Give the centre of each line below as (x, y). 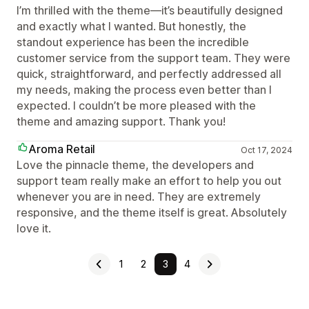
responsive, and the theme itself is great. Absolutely (152, 212)
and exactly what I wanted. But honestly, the (131, 26)
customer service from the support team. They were (153, 58)
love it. (34, 228)
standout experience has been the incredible (133, 42)
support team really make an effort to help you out (149, 181)
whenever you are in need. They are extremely (139, 197)
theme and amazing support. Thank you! (121, 121)
